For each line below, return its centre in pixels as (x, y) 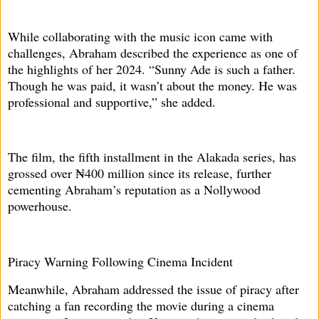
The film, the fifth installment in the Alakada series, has (152, 157)
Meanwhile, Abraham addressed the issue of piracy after (153, 289)
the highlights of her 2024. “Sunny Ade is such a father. (152, 69)
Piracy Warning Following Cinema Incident (120, 261)
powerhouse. (40, 206)
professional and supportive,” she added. (112, 101)
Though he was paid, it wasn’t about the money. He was (152, 85)
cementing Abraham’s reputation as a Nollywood (134, 190)
